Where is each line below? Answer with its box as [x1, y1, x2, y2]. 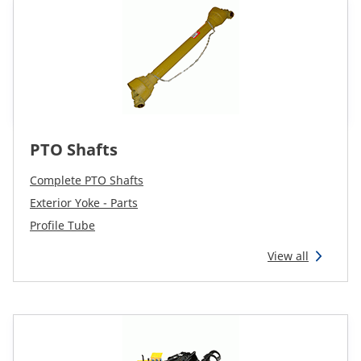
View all [268, 248, 309, 263]
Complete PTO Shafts [30, 172, 143, 188]
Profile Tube [30, 218, 95, 233]
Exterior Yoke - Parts [30, 195, 138, 210]
